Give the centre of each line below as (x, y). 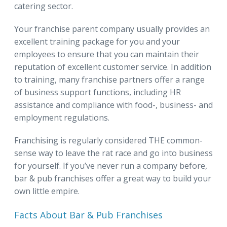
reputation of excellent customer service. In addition (113, 67)
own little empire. (47, 191)
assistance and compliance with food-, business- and (113, 105)
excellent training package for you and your (97, 41)
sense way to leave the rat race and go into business (113, 153)
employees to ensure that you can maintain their (107, 54)
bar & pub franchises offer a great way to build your (113, 178)
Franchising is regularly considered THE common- (108, 140)
